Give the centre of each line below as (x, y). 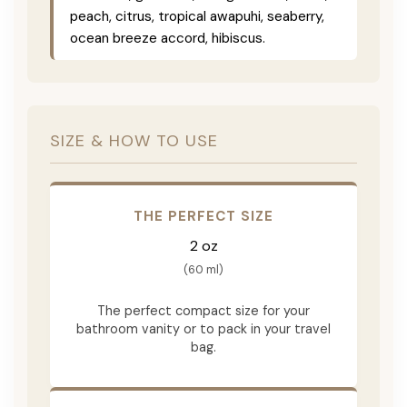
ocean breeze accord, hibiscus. (168, 38)
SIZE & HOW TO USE (134, 140)
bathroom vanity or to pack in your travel (203, 328)
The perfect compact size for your (203, 310)
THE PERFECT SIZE (203, 216)
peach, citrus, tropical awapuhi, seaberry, (197, 16)
